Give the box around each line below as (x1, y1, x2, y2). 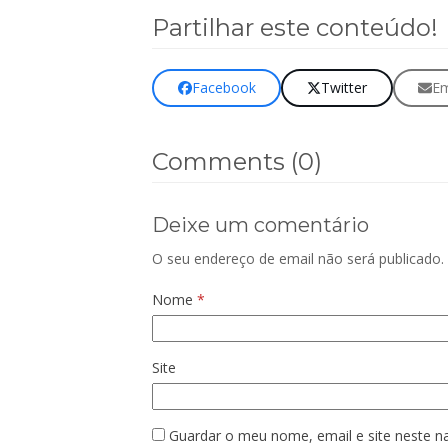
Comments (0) (152, 146, 322, 176)
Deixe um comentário (152, 212, 369, 237)
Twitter (321, 78, 368, 98)
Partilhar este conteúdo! (152, 13, 438, 42)
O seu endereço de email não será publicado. (152, 248, 444, 268)
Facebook (191, 78, 256, 98)
